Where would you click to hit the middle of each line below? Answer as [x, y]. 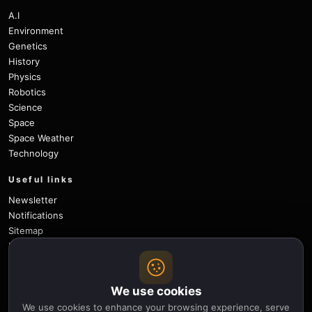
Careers [25, 277]
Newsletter [33, 200]
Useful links [41, 180]
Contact [25, 292]
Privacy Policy [38, 246]
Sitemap [26, 231]
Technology [33, 154]
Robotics [27, 92]
